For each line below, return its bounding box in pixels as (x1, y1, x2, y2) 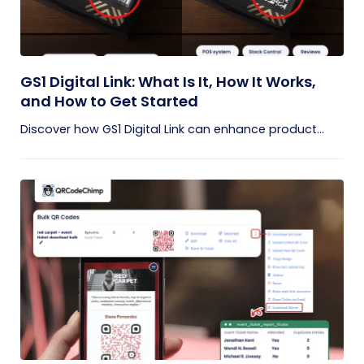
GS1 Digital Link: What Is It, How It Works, (20, 71, 316, 92)
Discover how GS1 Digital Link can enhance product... (20, 121, 324, 137)
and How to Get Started (20, 91, 198, 111)
